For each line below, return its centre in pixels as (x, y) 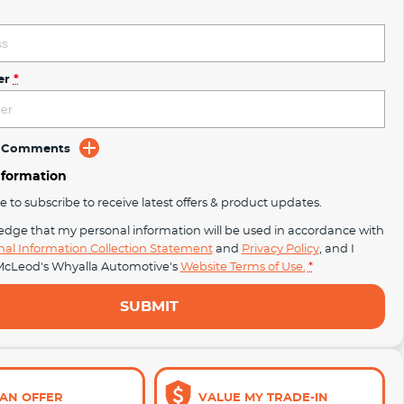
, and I (336, 248)
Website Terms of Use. (243, 266)
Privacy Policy (280, 248)
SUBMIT (150, 306)
